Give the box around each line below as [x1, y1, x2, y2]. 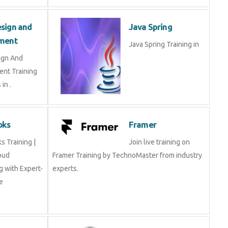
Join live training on [129, 138, 190, 147]
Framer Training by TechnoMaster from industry [52, 151, 202, 160]
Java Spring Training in [129, 40, 199, 48]
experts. [52, 164, 78, 173]
